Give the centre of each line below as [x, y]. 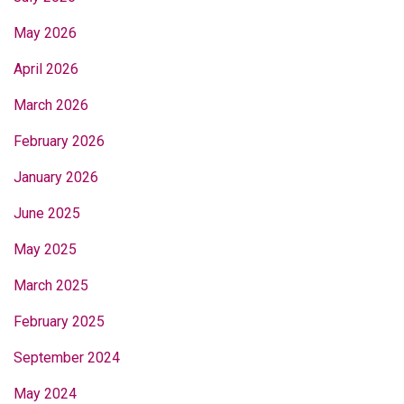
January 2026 [56, 177]
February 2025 [59, 321]
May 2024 [45, 393]
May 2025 [45, 249]
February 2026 [59, 141]
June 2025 [47, 213]
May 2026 [45, 32]
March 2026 [51, 105]
